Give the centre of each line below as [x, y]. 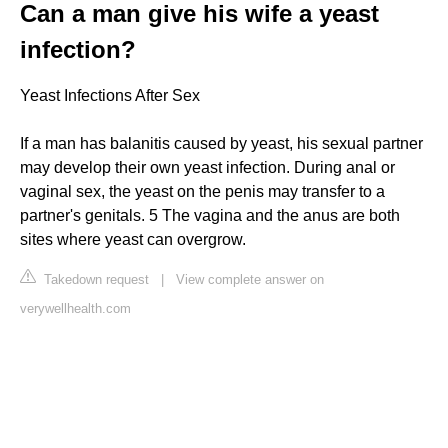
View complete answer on [250, 279]
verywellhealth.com [75, 308]
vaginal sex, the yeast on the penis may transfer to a [202, 191]
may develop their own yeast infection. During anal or [207, 167]
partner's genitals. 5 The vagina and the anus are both [210, 215]
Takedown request [94, 279]
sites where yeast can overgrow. [133, 239]
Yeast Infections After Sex [110, 95]
